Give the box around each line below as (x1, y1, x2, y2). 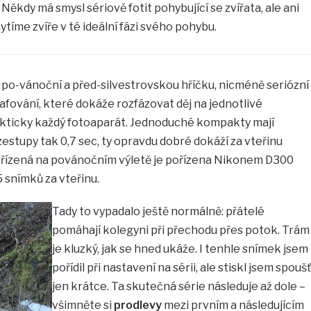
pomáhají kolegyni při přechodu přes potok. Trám (51, 223, 310, 237)
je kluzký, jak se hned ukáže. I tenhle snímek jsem (51, 242, 308, 255)
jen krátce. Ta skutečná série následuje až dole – (51, 279, 305, 293)
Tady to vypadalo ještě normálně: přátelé (51, 204, 264, 218)
